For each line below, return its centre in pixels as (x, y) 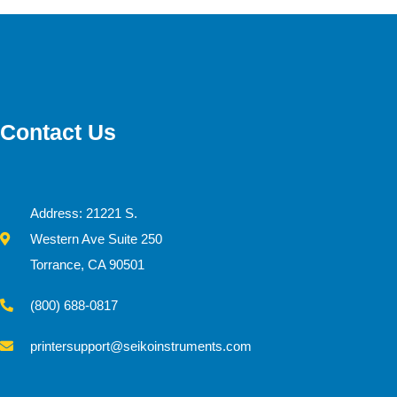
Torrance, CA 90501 (88, 265)
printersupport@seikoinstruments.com (141, 346)
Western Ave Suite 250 (97, 239)
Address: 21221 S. (84, 213)
